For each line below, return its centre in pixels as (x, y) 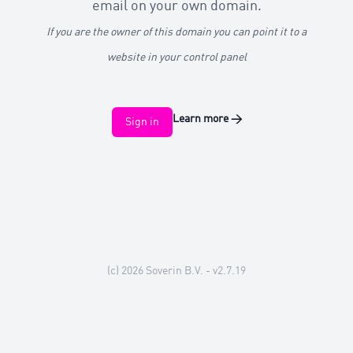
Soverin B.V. (175, 271)
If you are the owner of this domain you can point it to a (176, 32)
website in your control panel (176, 58)
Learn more (200, 119)
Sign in (142, 122)
